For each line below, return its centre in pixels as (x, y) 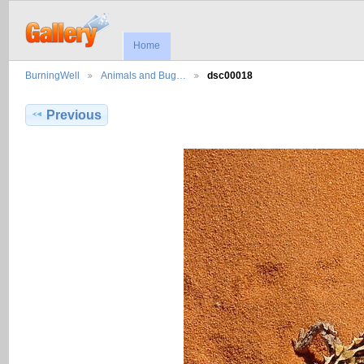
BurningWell (52, 76)
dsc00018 (230, 76)
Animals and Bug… (143, 76)
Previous (74, 115)
